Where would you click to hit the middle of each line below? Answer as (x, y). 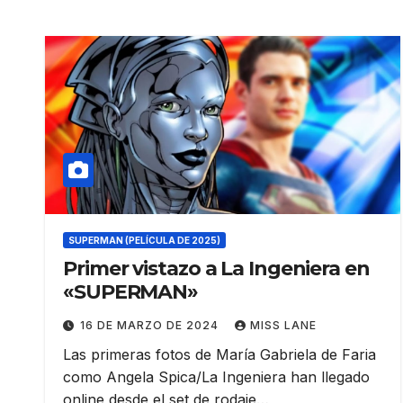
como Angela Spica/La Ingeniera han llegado (216, 376)
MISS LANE (283, 325)
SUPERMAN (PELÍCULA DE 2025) (144, 240)
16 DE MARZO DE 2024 (151, 325)
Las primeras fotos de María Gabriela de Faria (219, 354)
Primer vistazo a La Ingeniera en (216, 268)
